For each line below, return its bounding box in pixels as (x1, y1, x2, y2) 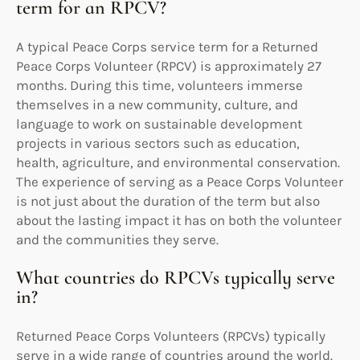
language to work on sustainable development (16, 115, 302, 132)
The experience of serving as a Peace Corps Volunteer (16, 173, 343, 190)
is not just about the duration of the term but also (16, 192, 320, 209)
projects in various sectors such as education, (16, 134, 300, 151)
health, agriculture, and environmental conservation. (16, 153, 340, 170)
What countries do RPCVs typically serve (16, 265, 335, 289)
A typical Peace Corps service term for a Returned (16, 38, 318, 55)
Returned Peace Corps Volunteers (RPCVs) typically (16, 327, 325, 344)
